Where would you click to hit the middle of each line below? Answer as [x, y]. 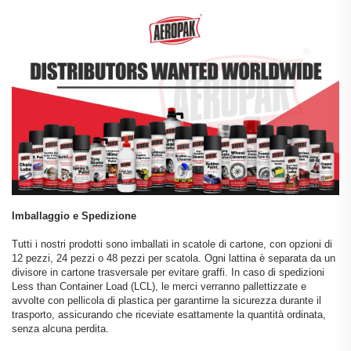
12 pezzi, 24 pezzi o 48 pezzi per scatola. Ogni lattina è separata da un [174, 259]
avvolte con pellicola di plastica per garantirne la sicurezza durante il [166, 301]
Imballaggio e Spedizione [74, 216]
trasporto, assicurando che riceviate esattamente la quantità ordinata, [169, 315]
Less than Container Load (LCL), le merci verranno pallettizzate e [159, 287]
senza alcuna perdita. [60, 329]
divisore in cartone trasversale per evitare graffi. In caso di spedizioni [168, 273]
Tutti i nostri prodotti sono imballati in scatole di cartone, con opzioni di [172, 244]
